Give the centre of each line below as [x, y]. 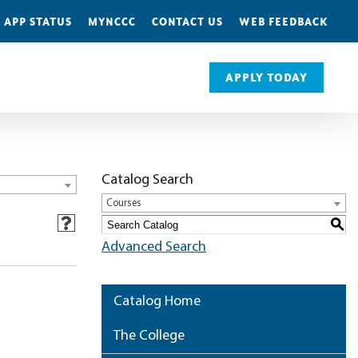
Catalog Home [157, 302]
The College [149, 336]
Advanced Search [154, 247]
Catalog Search [147, 180]
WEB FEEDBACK [283, 21]
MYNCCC [112, 21]
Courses [124, 203]
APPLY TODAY [267, 77]
